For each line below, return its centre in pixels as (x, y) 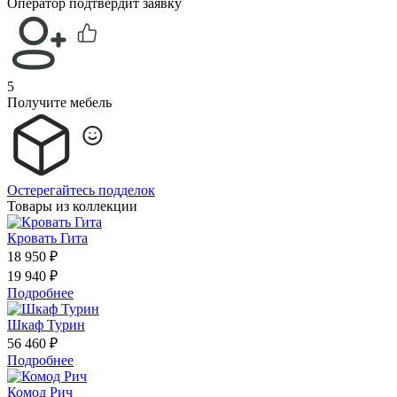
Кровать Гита (47, 237)
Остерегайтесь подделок (81, 190)
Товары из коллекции (72, 206)
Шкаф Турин (46, 324)
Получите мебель (59, 102)
